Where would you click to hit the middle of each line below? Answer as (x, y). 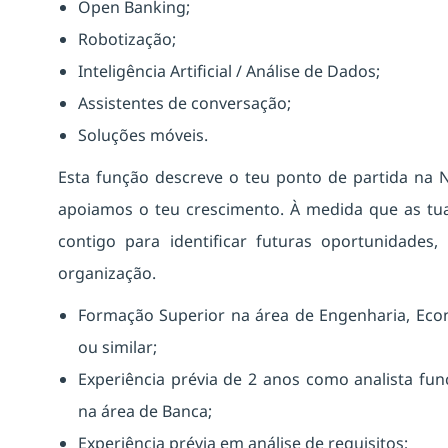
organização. (107, 272)
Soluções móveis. (143, 134)
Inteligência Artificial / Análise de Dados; (229, 70)
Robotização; (127, 38)
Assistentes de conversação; (184, 102)
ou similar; (117, 346)
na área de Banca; (145, 410)
